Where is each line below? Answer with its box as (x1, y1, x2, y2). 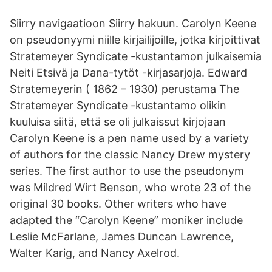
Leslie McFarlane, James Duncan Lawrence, (10, 230, 234, 243)
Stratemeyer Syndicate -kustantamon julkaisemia (10, 50, 262, 63)
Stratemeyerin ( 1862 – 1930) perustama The (10, 83, 239, 95)
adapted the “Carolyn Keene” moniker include (10, 214, 243, 226)
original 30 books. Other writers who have (10, 197, 226, 210)
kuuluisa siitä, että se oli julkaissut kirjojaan (10, 115, 226, 128)
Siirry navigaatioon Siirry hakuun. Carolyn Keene (10, 17, 256, 30)
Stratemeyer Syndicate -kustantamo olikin (10, 99, 226, 112)
